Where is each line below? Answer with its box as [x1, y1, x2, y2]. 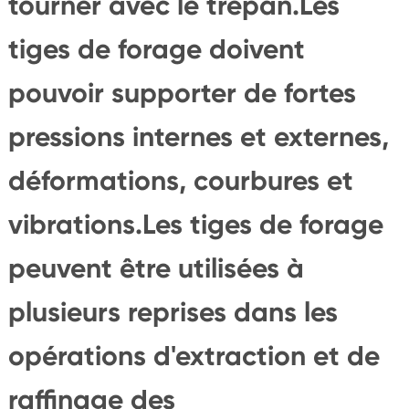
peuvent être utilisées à [7, 251, 304, 285]
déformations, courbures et [7, 163, 353, 197]
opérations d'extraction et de [7, 339, 380, 372]
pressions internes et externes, [7, 120, 389, 153]
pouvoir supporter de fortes [7, 76, 356, 110]
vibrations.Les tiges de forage [7, 207, 383, 241]
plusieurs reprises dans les [7, 295, 338, 329]
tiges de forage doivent [7, 32, 305, 66]
